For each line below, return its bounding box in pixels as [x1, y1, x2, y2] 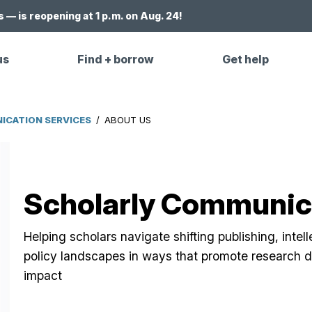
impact [23, 267, 62, 283]
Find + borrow [77, 53, 155, 66]
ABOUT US [104, 114, 151, 125]
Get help [222, 53, 270, 66]
